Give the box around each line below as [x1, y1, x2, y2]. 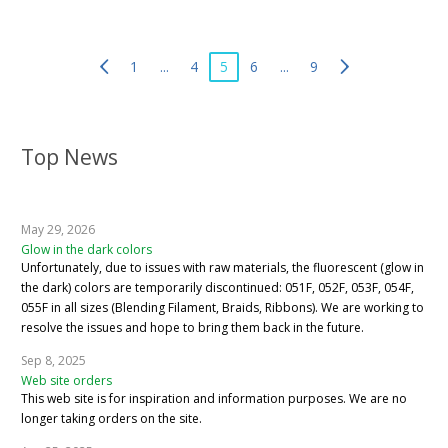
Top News [21, 142, 118, 171]
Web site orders [21, 371, 112, 389]
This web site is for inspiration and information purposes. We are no [21, 389, 407, 407]
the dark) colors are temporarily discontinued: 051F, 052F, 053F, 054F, [21, 278, 414, 296]
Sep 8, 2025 [21, 351, 86, 369]
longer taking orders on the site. [21, 409, 202, 427]
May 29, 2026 [21, 220, 95, 238]
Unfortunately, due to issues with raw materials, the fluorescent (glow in [21, 258, 424, 276]
